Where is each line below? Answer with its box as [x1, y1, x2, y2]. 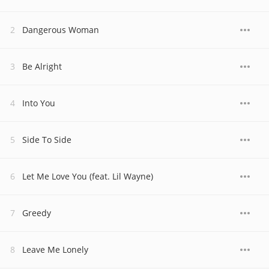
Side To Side [22, 134, 71, 145]
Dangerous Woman [22, 24, 99, 35]
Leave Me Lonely [22, 244, 88, 255]
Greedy [22, 207, 51, 219]
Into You [22, 97, 55, 109]
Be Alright [22, 61, 62, 72]
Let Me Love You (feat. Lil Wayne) [22, 171, 153, 182]
